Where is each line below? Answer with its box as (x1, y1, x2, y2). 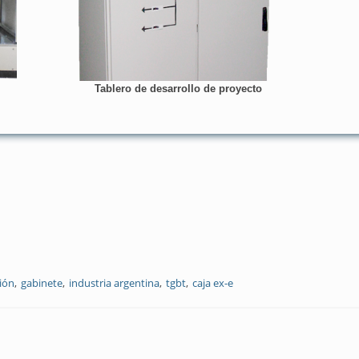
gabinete (21, 276, 63, 291)
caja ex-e (192, 276, 233, 291)
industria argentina (69, 276, 159, 291)
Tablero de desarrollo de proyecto (95, 83, 263, 95)
